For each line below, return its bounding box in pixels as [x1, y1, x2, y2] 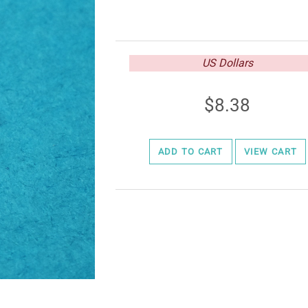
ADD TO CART [157, 146, 223, 157]
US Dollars [201, 56, 253, 70]
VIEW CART [243, 146, 298, 157]
